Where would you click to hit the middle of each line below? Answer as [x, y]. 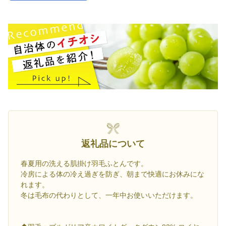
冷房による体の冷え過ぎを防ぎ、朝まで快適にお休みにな [112, 174]
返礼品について [113, 144]
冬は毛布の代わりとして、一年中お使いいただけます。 [109, 195]
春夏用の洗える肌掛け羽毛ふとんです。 [84, 164]
